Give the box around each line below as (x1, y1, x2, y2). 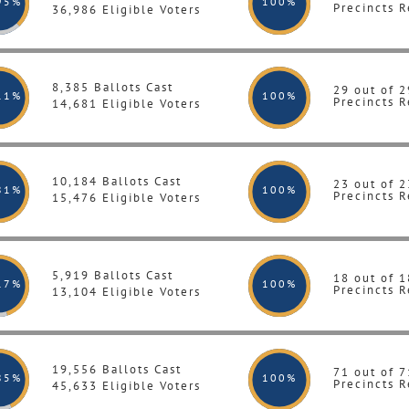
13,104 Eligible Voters (52, 284, 201, 299)
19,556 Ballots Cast (52, 362, 182, 377)
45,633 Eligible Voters (52, 378, 201, 393)
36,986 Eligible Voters (52, 2, 201, 17)
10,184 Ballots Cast (52, 173, 182, 189)
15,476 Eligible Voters (52, 190, 201, 205)
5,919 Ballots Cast (52, 267, 173, 283)
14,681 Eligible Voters (52, 96, 201, 111)
